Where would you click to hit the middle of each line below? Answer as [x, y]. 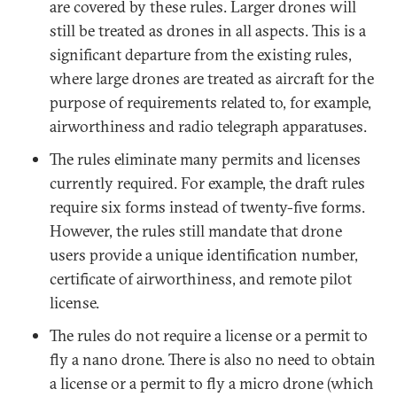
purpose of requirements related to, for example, [210, 102]
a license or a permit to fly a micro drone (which [212, 383]
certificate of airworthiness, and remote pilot [201, 279]
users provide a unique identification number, [204, 255]
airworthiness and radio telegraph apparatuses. [208, 126]
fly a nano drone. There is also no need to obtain [213, 359]
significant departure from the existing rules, [201, 54]
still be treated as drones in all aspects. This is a [208, 31]
